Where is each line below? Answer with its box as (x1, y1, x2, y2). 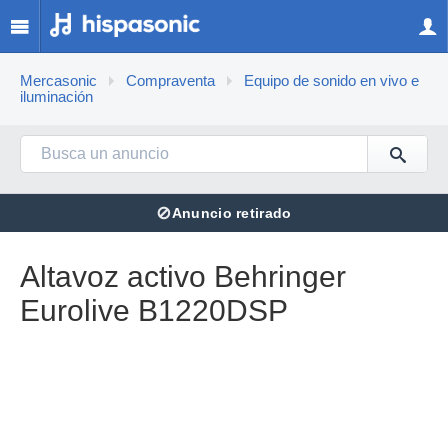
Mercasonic (20, 73, 97, 89)
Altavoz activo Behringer (20, 260, 346, 293)
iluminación (20, 89, 93, 105)
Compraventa (126, 73, 215, 89)
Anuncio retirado (171, 205, 292, 221)
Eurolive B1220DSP (20, 294, 288, 327)
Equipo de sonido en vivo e (244, 73, 419, 89)
